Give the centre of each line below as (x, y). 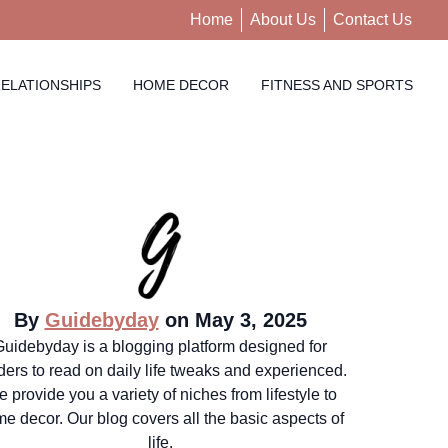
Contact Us (372, 19)
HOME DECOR (181, 84)
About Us (283, 19)
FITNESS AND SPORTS (337, 84)
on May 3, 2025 (232, 320)
